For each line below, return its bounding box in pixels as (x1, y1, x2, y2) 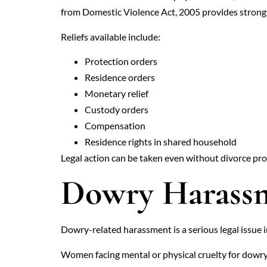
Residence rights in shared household (85, 136, 237, 148)
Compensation (85, 120, 145, 132)
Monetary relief (85, 88, 148, 100)
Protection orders (85, 55, 157, 67)
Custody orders (85, 104, 148, 116)
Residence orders (85, 72, 155, 83)
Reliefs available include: (61, 30, 160, 42)
